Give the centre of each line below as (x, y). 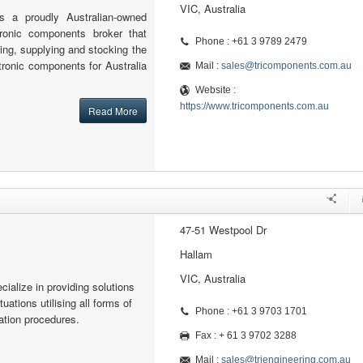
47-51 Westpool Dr (223, 230)
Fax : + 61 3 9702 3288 (246, 335)
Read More (113, 111)
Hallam (196, 254)
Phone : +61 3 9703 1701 (251, 311)
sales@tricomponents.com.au (286, 66)
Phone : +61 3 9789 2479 (251, 41)
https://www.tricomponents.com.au (254, 106)
